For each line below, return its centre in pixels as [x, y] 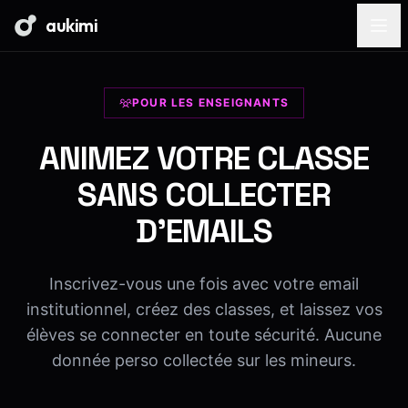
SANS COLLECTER [204, 195]
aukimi [71, 25]
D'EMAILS [204, 231]
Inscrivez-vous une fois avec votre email [204, 284]
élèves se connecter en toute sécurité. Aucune [204, 335]
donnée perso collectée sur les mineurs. [204, 360]
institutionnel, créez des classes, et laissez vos [204, 309]
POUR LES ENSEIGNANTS [210, 102]
